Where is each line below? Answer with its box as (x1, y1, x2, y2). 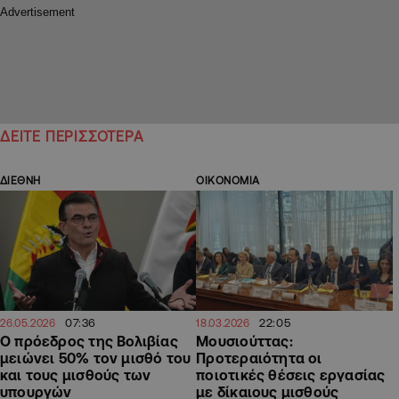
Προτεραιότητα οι (196, 349, 322, 366)
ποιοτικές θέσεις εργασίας (196, 366, 386, 383)
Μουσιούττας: (196, 332, 293, 349)
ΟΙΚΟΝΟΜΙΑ (196, 175, 260, 187)
